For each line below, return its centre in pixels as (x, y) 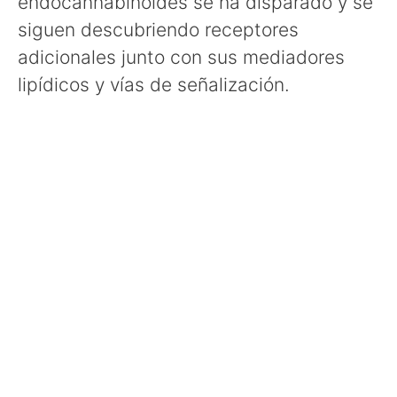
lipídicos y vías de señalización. (154, 84)
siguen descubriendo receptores (158, 29)
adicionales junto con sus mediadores (181, 57)
